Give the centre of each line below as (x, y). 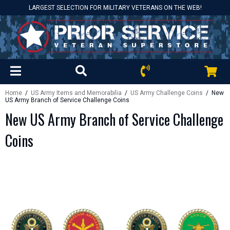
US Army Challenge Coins (167, 93)
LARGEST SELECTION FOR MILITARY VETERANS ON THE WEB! (115, 8)
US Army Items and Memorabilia (76, 93)
